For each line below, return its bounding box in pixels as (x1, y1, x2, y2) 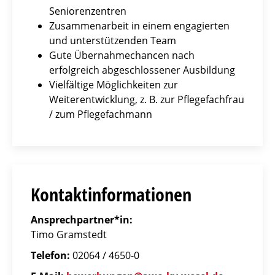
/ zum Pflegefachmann (49, 107, 152, 122)
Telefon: (31, 249, 70, 263)
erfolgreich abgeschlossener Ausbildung (49, 63, 235, 77)
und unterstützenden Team (49, 34, 176, 48)
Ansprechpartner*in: (31, 213, 133, 227)
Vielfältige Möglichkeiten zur (49, 78, 178, 92)
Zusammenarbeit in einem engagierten (49, 19, 230, 33)
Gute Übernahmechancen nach (49, 48, 195, 63)
